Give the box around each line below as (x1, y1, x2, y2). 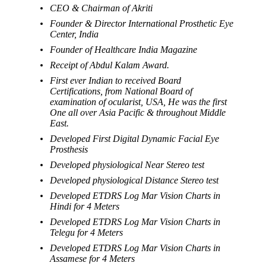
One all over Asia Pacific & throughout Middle (50, 107, 226, 118)
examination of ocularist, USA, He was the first (50, 96, 227, 107)
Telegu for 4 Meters (50, 227, 123, 237)
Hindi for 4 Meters (50, 201, 120, 211)
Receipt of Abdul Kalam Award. (50, 59, 170, 70)
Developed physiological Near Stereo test (50, 159, 205, 170)
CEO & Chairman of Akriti (50, 2, 153, 13)
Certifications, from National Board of (50, 85, 193, 96)
